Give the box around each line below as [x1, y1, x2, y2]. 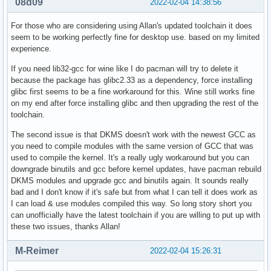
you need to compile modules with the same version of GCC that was [11, 141, 253, 151]
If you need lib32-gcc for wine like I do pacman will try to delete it [11, 64, 238, 73]
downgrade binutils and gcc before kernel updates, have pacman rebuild [11, 164, 261, 174]
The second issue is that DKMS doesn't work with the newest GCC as [11, 129, 256, 139]
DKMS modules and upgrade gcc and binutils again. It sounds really [11, 175, 249, 185]
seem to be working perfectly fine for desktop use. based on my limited [11, 32, 260, 42]
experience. [11, 44, 51, 53]
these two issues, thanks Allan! [11, 221, 120, 231]
